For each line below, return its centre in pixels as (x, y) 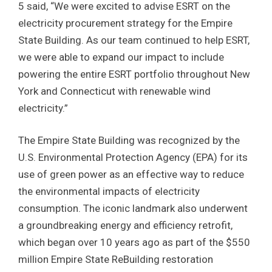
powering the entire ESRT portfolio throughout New (134, 74)
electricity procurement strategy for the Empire (125, 23)
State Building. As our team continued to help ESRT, (134, 40)
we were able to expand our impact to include (121, 57)
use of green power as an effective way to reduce (131, 175)
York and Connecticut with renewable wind (114, 91)
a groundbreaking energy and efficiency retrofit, (125, 226)
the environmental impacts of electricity (109, 192)
